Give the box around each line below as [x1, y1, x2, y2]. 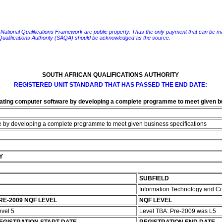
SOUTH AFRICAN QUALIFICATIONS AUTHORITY [42, 71, 179, 78]
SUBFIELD [139, 175, 169, 182]
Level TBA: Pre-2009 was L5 [139, 208, 218, 215]
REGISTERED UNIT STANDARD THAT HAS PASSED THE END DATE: [13, 81, 207, 88]
